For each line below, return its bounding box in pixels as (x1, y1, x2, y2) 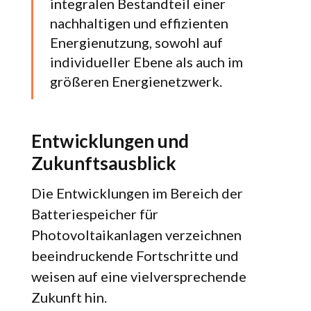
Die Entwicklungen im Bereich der (31, 185, 243, 202)
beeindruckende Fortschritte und (31, 247, 239, 264)
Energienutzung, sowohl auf (49, 34, 223, 51)
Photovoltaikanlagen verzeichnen (31, 226, 242, 244)
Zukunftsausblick (31, 152, 176, 175)
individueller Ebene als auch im (49, 53, 243, 71)
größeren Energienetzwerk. (49, 73, 222, 90)
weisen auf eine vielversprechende (31, 268, 246, 285)
